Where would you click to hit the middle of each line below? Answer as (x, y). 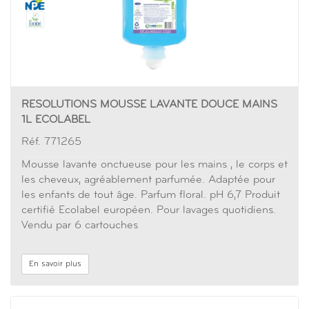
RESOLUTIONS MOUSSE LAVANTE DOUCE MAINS (149, 105)
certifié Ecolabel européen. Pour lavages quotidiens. (149, 210)
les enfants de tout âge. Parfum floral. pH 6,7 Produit (151, 195)
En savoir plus (55, 264)
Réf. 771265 (51, 142)
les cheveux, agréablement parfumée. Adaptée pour (148, 180)
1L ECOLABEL (56, 120)
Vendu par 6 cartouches (80, 226)
